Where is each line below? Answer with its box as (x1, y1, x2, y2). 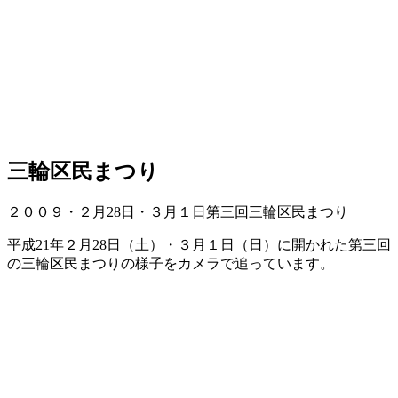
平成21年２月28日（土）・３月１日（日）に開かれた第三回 (7, 237, 391, 253)
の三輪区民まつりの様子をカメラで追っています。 (7, 256, 334, 272)
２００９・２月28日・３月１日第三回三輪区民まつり (7, 204, 348, 220)
